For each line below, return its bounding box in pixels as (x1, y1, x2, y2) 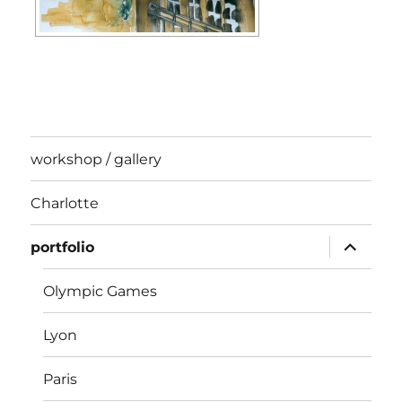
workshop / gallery (31, 150, 162, 168)
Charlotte (31, 194, 100, 212)
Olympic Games (43, 282, 158, 300)
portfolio (31, 238, 95, 256)
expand (327, 233, 389, 251)
